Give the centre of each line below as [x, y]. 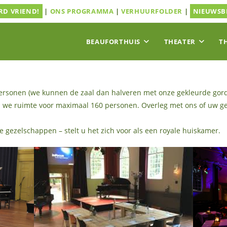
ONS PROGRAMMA [82, 11]
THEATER [180, 42]
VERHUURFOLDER [152, 11]
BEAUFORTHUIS [113, 42]
